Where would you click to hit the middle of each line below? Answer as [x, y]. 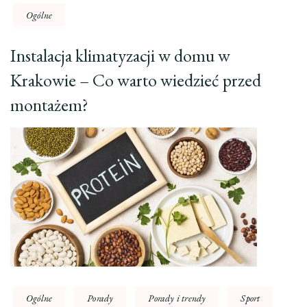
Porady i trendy [177, 298]
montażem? [49, 105]
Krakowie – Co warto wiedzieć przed [136, 81]
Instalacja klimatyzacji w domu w [120, 56]
